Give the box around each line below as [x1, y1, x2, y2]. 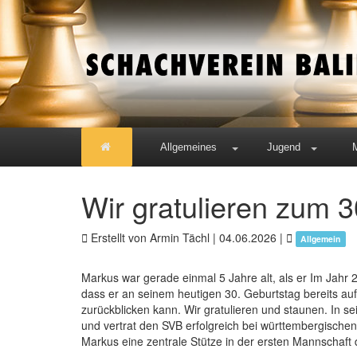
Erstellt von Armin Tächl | [88, 229, 219, 245]
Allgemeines [159, 141, 217, 153]
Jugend [266, 141, 300, 153]
